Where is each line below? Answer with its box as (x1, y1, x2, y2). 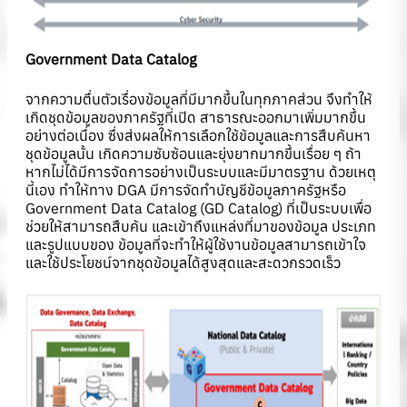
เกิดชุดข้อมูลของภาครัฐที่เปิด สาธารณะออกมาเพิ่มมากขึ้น (25, 108, 366, 127)
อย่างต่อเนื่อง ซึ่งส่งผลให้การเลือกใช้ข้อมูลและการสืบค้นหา (25, 126, 371, 145)
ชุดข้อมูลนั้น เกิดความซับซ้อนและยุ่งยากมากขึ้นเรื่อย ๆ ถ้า (25, 144, 362, 164)
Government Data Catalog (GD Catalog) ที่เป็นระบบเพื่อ (25, 199, 372, 218)
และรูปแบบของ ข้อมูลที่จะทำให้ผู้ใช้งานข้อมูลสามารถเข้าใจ (25, 235, 366, 254)
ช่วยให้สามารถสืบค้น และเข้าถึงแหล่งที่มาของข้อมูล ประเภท (25, 217, 376, 236)
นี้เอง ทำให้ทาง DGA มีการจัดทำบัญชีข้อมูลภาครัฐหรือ (25, 181, 346, 200)
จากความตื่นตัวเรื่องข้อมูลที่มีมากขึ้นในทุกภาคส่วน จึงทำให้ (25, 90, 372, 109)
